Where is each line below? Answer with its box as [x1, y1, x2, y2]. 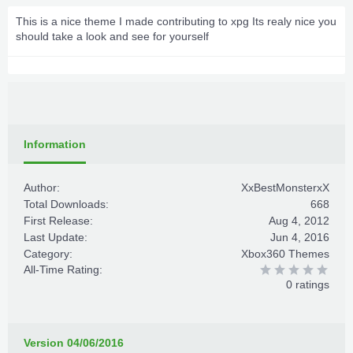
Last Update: [24, 231, 87, 243]
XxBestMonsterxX [241, 181, 329, 194]
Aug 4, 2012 [269, 214, 329, 227]
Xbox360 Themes [241, 247, 329, 260]
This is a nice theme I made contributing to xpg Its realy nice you [16, 15, 336, 28]
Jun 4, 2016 [270, 231, 329, 243]
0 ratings [286, 278, 329, 291]
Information [24, 138, 86, 150]
